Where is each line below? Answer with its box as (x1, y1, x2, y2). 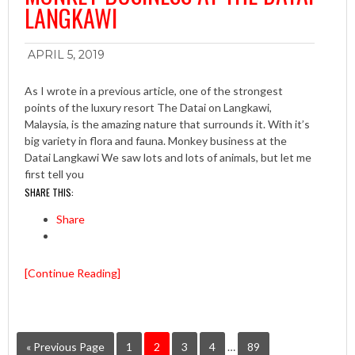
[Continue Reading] (25, 266, 120, 281)
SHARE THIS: (25, 185, 74, 200)
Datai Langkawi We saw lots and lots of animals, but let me (25, 151, 311, 165)
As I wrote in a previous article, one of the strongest (25, 84, 283, 98)
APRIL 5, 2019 (28, 48, 105, 63)
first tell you (25, 167, 84, 181)
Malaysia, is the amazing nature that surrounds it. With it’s (25, 117, 310, 132)
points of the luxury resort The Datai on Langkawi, (25, 101, 272, 115)
